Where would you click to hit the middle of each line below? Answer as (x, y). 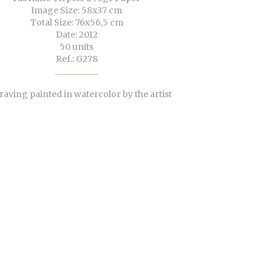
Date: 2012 (76, 35)
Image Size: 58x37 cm (76, 11)
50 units (76, 47)
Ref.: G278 (76, 59)
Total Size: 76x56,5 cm (76, 23)
